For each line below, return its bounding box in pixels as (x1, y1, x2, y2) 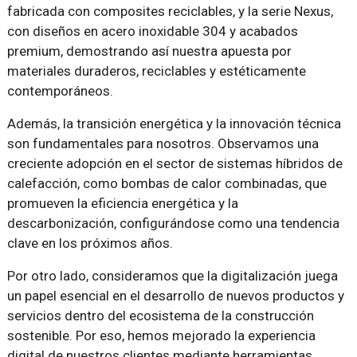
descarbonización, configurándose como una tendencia (6, 215, 339, 232)
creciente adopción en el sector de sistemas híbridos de (6, 155, 343, 172)
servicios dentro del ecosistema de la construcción (6, 308, 314, 324)
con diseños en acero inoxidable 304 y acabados (6, 23, 298, 40)
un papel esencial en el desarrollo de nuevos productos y (6, 288, 344, 304)
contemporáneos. (6, 83, 113, 100)
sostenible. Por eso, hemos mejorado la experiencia (6, 328, 316, 344)
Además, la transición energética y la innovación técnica (6, 116, 341, 132)
